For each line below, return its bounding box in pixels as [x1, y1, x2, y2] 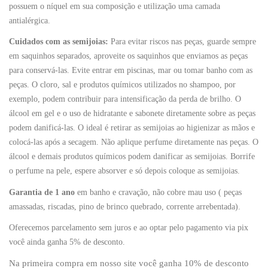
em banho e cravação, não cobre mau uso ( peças [75, 187, 242, 197]
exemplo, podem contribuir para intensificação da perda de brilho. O [9, 95, 241, 103]
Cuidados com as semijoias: [9, 37, 108, 46]
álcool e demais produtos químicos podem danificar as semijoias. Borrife [9, 152, 255, 161]
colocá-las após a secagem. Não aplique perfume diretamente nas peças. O [9, 138, 258, 147]
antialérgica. [9, 16, 50, 25]
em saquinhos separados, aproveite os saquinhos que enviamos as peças [9, 51, 248, 60]
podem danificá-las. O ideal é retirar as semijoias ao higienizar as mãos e [9, 123, 255, 132]
